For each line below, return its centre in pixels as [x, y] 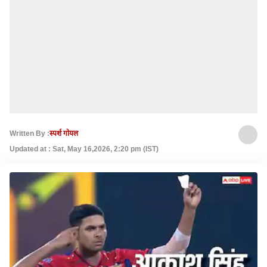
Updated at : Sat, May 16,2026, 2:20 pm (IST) [84, 149]
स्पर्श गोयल [64, 133]
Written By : [30, 133]
